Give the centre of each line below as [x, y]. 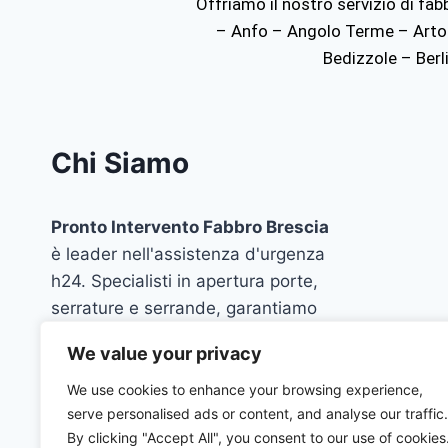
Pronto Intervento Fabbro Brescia [190, 227]
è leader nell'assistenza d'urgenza [188, 254]
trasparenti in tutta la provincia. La [188, 362]
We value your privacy [164, 353]
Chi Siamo [120, 163]
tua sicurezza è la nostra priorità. [182, 389]
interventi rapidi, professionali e [177, 335]
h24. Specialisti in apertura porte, [184, 281]
